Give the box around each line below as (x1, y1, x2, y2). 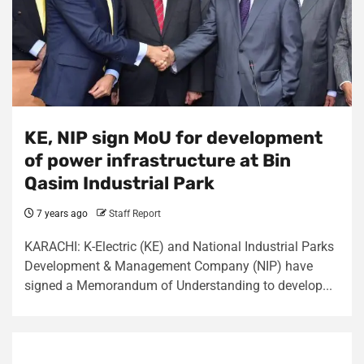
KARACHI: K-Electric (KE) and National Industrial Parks (24, 239, 334, 254)
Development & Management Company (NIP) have (24, 258, 313, 274)
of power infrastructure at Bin (24, 149, 291, 171)
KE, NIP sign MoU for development (24, 127, 323, 149)
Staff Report (109, 208, 161, 219)
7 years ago (34, 208, 88, 219)
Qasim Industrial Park (24, 172, 214, 194)
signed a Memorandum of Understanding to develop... (24, 278, 332, 293)
